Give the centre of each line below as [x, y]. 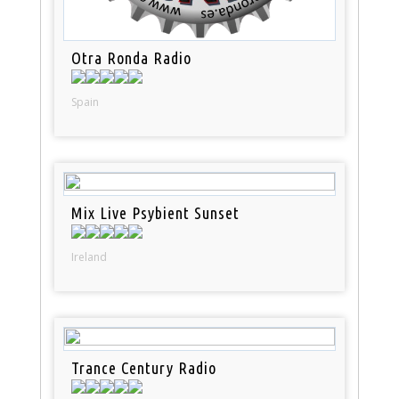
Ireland [90, 256]
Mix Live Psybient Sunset [156, 212]
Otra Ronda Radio [132, 57]
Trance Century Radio [144, 367]
